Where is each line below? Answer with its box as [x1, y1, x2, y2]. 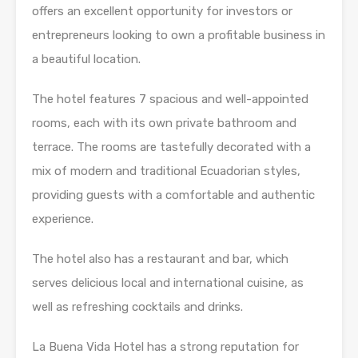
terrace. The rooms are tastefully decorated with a [32, 140, 311, 155]
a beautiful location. [32, 52, 141, 67]
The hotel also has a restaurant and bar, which [32, 252, 288, 267]
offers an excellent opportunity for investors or [32, 4, 292, 19]
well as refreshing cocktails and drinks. [32, 300, 243, 315]
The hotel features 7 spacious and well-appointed [32, 92, 308, 107]
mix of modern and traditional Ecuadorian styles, [32, 164, 300, 179]
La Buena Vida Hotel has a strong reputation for [32, 340, 299, 355]
